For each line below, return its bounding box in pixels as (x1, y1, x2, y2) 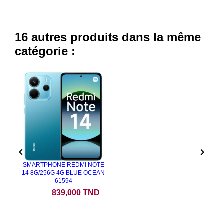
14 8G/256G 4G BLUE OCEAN (22, 169, 105, 176)
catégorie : (15, 44, 75, 58)
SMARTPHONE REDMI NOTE (22, 161, 104, 168)
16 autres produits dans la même (15, 30, 201, 44)
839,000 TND (52, 188, 100, 197)
